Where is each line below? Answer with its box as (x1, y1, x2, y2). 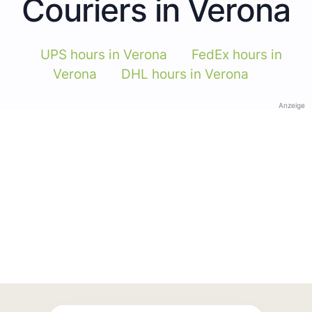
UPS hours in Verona (40, 46, 167, 63)
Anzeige (279, 100, 305, 109)
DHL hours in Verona (121, 65, 249, 82)
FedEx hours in (192, 46, 282, 63)
